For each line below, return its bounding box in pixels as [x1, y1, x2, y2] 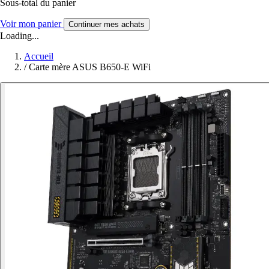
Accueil [24, 51, 53, 62]
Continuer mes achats [68, 20, 145, 29]
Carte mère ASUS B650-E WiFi [29, 62, 151, 73]
